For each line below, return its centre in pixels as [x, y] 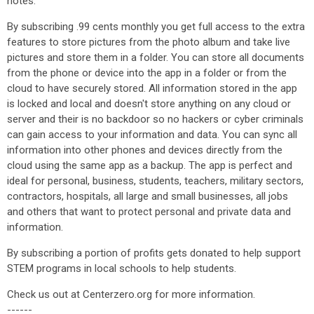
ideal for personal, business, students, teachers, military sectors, [155, 181]
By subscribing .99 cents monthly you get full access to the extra [156, 27]
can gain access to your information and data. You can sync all [152, 135]
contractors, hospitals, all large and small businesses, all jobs [148, 196]
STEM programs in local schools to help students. [122, 268]
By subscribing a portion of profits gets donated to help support [154, 253]
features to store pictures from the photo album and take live [149, 42]
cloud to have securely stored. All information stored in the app [152, 88]
